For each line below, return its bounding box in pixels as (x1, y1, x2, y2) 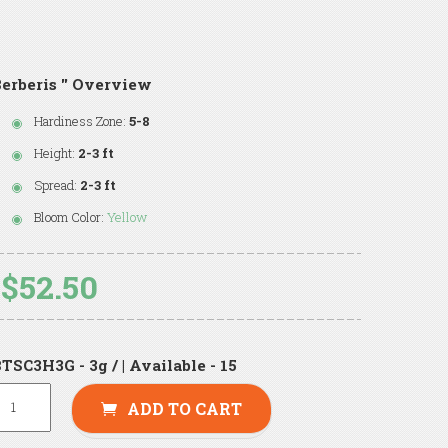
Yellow (107, 207, 148, 226)
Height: (34, 143, 76, 162)
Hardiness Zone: (34, 111, 127, 130)
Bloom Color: (34, 207, 105, 226)
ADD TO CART (127, 397, 243, 419)
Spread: (34, 175, 78, 194)
